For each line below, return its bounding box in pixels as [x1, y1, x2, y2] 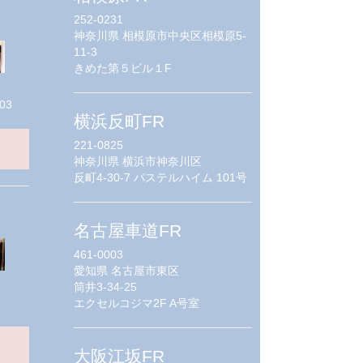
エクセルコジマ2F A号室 [74, 297, 199, 310]
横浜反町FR [74, 112, 164, 131]
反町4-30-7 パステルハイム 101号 [74, 171, 247, 185]
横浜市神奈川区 [122, 155, 202, 169]
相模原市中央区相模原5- [122, 29, 246, 43]
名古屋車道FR [74, 221, 181, 241]
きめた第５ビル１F [74, 62, 172, 75]
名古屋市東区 [111, 264, 179, 278]
